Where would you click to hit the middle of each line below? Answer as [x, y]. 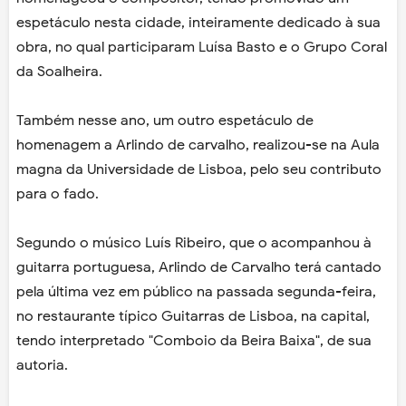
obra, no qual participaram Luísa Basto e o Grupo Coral [202, 48]
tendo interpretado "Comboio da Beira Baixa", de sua [194, 341]
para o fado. [58, 194]
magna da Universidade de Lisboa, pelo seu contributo [199, 170]
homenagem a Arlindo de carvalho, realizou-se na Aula [198, 145]
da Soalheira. [59, 72]
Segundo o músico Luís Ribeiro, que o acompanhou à [194, 243]
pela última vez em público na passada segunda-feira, [196, 292]
